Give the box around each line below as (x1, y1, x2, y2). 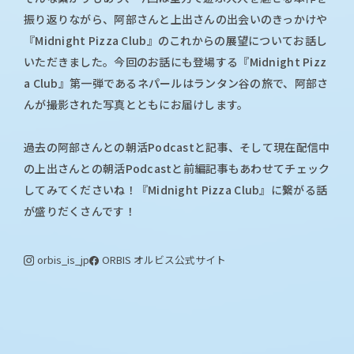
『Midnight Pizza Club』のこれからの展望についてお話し (24, 32, 328, 48)
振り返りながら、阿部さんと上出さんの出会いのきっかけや (24, 10, 328, 27)
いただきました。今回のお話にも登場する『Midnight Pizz (24, 53, 327, 70)
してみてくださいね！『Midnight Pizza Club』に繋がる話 (24, 181, 328, 198)
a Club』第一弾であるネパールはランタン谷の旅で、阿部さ (24, 74, 329, 91)
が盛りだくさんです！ (24, 202, 136, 219)
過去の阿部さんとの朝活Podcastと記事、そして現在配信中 (24, 138, 330, 155)
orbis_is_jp (36, 252, 89, 268)
